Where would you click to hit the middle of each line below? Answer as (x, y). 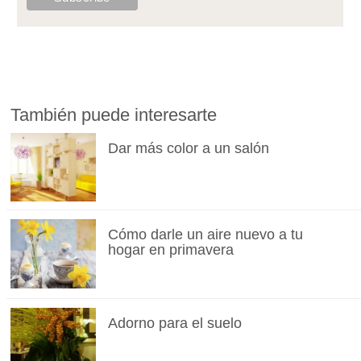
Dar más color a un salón (188, 149)
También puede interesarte (114, 115)
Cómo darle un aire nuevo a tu (205, 235)
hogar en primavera (170, 250)
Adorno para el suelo (174, 324)
